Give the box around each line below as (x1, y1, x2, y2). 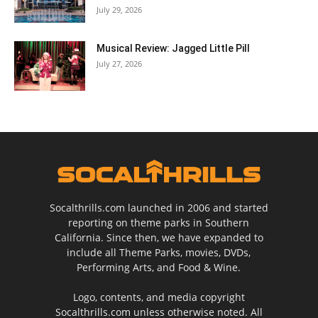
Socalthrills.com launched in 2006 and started (49, 201, 268, 215)
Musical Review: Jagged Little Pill (97, 42, 250, 54)
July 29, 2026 (97, 4, 142, 15)
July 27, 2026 (97, 57, 142, 69)
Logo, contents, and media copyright (72, 290, 245, 305)
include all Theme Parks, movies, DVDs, (67, 246, 251, 260)
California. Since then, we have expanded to (54, 231, 263, 245)
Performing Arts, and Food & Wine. (77, 261, 241, 275)
